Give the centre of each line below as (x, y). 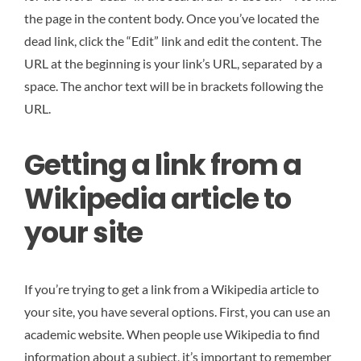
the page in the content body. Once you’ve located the (172, 18)
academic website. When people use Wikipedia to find (172, 334)
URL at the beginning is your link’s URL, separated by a (173, 63)
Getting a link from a (163, 165)
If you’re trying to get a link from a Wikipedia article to (172, 289)
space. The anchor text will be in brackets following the (174, 85)
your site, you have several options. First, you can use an (177, 312)
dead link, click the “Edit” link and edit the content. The (173, 40)
